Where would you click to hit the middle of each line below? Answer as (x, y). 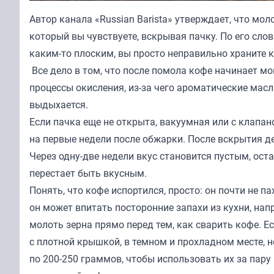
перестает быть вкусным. (88, 173)
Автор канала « (65, 19)
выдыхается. (59, 104)
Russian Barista (134, 19)
